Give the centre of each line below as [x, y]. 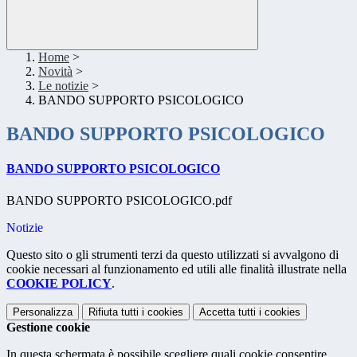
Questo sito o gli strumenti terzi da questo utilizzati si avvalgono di [173, 254]
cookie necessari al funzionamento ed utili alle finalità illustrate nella [177, 269]
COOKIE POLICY [59, 283]
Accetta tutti [228, 312]
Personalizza [43, 312]
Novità [55, 72]
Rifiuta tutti [114, 312]
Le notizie [63, 86]
